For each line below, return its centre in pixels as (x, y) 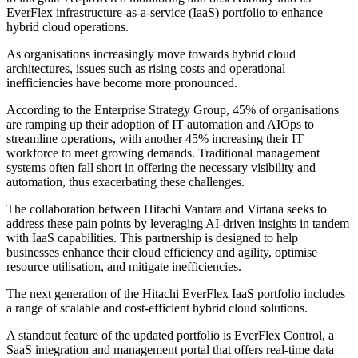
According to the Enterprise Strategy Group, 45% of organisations (173, 110)
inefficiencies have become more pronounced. (122, 83)
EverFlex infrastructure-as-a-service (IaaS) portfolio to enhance (165, 13)
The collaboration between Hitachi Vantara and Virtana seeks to (167, 209)
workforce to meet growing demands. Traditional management (163, 153)
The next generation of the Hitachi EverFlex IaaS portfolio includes (176, 294)
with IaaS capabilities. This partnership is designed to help (152, 238)
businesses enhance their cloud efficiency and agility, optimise (162, 253)
